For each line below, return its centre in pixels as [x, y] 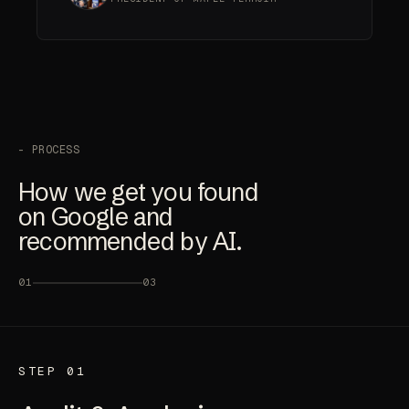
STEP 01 [52, 372]
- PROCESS [49, 150]
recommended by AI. [131, 242]
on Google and [96, 217]
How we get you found [138, 193]
